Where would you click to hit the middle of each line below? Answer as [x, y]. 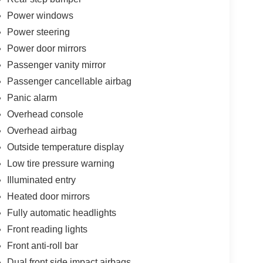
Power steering [38, 32]
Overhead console [45, 114]
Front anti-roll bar [42, 245]
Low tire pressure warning [60, 163]
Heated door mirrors [48, 196]
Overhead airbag [42, 130]
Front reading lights [47, 229]
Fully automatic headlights [61, 213]
